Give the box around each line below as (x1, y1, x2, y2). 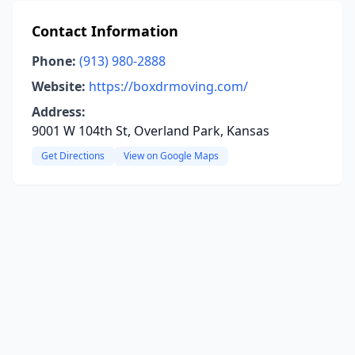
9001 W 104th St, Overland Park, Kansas (32, 122, 269, 139)
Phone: (32, 52, 76, 70)
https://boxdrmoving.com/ (89, 78, 248, 95)
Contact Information (32, 21, 178, 40)
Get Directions (41, 149, 105, 162)
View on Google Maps (124, 149, 219, 162)
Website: (32, 78, 86, 95)
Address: (32, 103, 86, 120)
